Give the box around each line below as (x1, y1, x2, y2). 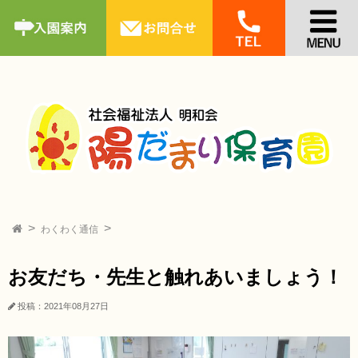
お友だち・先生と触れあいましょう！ (8, 266, 343, 288)
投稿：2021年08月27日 (18, 301, 109, 312)
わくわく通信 (41, 224, 98, 236)
